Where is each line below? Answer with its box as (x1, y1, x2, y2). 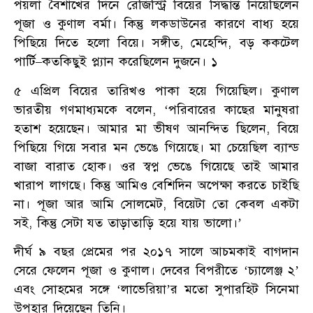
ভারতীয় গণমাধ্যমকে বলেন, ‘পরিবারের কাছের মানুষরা (14, 101, 299, 117)
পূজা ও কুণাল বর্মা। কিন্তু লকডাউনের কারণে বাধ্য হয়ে (14, 16, 299, 32)
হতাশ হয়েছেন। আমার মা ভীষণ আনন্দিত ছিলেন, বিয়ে (14, 120, 299, 136)
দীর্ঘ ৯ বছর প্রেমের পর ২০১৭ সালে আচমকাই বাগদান (14, 244, 299, 260)
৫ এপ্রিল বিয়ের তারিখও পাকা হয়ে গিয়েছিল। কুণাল (14, 82, 299, 99)
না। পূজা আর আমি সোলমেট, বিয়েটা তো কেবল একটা (14, 196, 299, 212)
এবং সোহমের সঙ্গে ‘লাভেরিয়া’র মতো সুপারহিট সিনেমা (14, 282, 299, 298)
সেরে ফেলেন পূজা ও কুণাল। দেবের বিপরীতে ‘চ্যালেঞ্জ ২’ (14, 263, 299, 279)
